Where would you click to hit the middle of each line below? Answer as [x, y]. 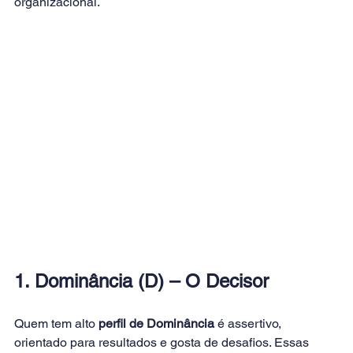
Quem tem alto [56, 323]
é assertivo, [249, 323]
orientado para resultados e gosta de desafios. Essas [163, 342]
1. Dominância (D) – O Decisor [141, 281]
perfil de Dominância [156, 323]
